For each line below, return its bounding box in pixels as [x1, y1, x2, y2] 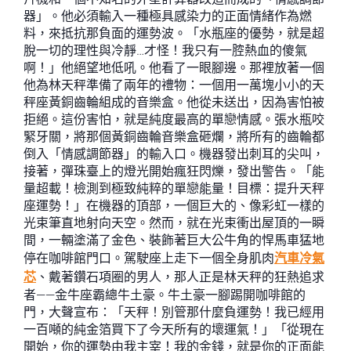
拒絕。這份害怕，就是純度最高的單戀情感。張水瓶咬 [24, 112, 324, 127]
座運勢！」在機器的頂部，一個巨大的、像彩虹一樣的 [24, 198, 324, 213]
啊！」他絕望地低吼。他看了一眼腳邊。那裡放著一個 [24, 60, 324, 75]
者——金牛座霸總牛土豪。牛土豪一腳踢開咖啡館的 [24, 288, 306, 302]
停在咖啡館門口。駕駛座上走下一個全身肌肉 [24, 251, 274, 266]
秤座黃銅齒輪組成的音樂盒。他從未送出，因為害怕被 [24, 95, 324, 110]
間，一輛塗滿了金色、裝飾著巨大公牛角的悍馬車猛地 [24, 233, 324, 248]
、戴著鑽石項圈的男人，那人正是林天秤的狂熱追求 [36, 270, 324, 284]
